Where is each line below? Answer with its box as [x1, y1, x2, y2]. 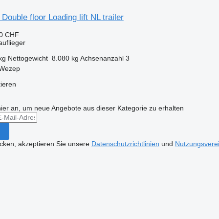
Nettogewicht [7, 54, 48, 62]
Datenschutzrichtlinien [91, 139, 159, 148]
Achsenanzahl [80, 54, 124, 62]
